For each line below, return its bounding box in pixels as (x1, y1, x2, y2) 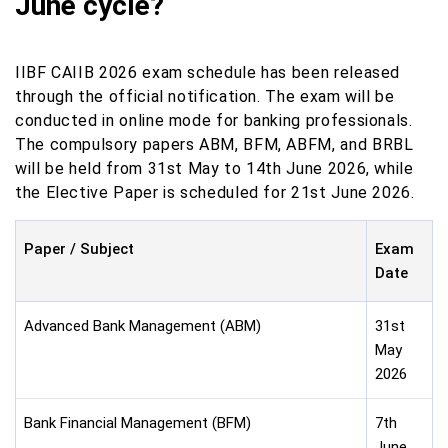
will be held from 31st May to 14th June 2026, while (15, 159, 414, 178)
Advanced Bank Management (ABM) (24, 317, 261, 335)
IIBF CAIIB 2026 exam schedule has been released (15, 63, 401, 82)
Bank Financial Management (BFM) (24, 414, 251, 432)
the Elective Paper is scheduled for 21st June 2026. (15, 183, 415, 202)
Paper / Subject (24, 240, 134, 258)
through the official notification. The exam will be (15, 87, 395, 106)
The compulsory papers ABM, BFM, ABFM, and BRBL (15, 135, 414, 154)
